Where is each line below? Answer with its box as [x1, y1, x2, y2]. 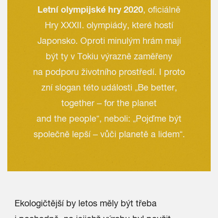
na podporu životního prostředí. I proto [33, 67, 185, 77]
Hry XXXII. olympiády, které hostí [45, 20, 173, 30]
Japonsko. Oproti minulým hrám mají [37, 36, 181, 46]
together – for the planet [61, 98, 157, 108]
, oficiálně [143, 4, 181, 15]
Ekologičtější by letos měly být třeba [15, 198, 157, 208]
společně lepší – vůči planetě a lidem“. [33, 129, 185, 139]
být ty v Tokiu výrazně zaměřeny [46, 51, 172, 61]
